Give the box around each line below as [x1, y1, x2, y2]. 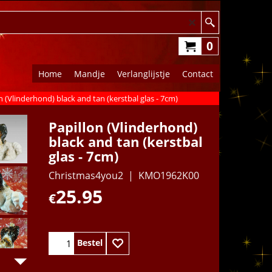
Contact [182, 67, 213, 80]
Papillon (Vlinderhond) [49, 117, 197, 137]
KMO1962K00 [138, 168, 199, 182]
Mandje [74, 67, 105, 80]
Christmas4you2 [49, 168, 123, 182]
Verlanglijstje [117, 67, 170, 80]
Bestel [77, 237, 103, 249]
